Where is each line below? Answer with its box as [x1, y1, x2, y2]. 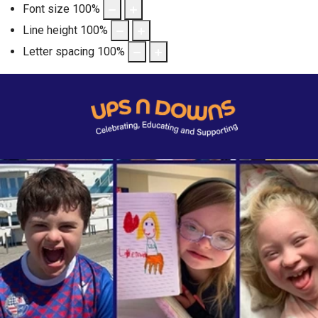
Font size [23, 1, 70, 16]
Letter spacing [23, 44, 94, 58]
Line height [23, 23, 77, 37]
